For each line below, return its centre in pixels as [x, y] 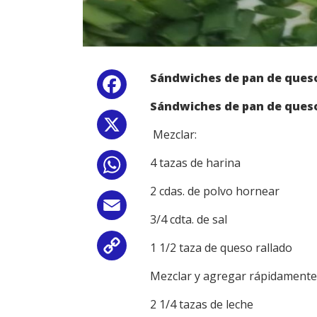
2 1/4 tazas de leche [202, 305]
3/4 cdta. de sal [189, 220]
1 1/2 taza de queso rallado [221, 248]
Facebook [155, 87]
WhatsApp [157, 168]
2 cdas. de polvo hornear [215, 191]
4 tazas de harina [195, 163]
